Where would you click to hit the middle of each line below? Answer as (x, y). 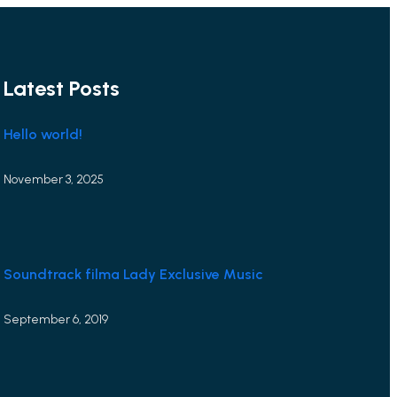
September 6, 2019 (56, 319)
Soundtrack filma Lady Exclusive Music (134, 274)
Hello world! (43, 134)
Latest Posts (62, 88)
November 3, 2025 (54, 179)
